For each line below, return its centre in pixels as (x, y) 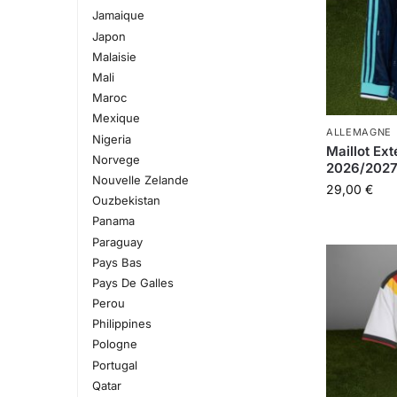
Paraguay (117, 241)
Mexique (116, 118)
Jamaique (118, 16)
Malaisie (114, 56)
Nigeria (111, 139)
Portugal (114, 365)
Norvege (116, 159)
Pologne (114, 344)
